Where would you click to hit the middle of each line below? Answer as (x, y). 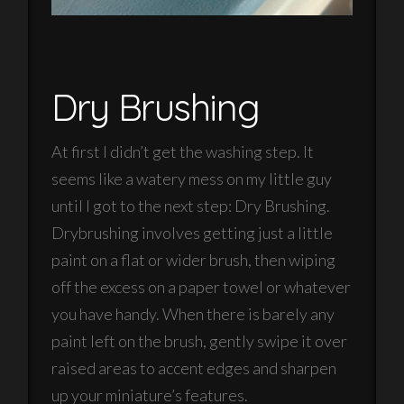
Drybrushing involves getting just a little (193, 232)
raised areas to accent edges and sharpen (194, 367)
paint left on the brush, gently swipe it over (200, 340)
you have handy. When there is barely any (193, 313)
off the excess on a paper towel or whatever (202, 286)
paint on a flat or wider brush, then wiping (194, 259)
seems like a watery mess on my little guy (192, 178)
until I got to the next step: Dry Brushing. (191, 205)
